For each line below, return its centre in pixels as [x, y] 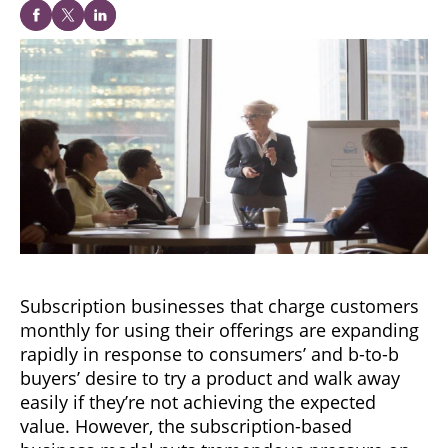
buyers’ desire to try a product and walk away [210, 377]
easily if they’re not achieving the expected [198, 401]
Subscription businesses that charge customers [219, 305]
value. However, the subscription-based [186, 425]
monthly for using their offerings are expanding [219, 329]
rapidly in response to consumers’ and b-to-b [209, 353]
